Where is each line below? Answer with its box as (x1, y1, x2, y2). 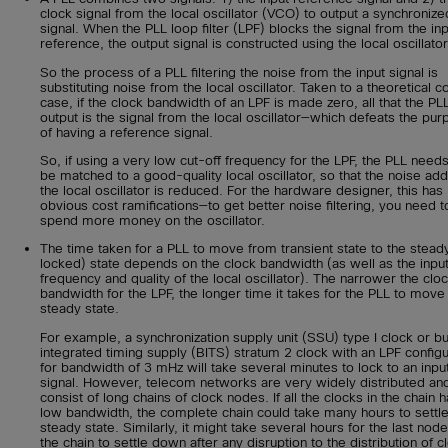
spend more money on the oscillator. (40, 212, 265, 228)
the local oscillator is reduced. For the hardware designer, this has (40, 182, 443, 198)
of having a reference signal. (40, 124, 213, 140)
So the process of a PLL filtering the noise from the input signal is (40, 64, 438, 80)
